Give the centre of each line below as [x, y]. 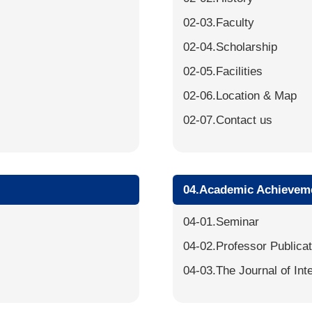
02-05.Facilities [223, 71]
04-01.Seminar [221, 222]
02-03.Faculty [219, 23]
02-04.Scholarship [231, 47]
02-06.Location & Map [240, 96]
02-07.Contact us [228, 120]
